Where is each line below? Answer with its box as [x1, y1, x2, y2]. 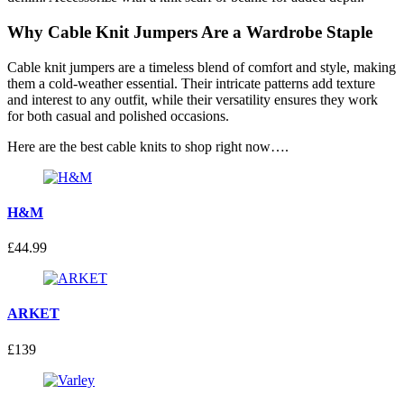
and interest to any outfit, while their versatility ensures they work [7, 91, 378, 107]
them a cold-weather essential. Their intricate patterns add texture [7, 75, 375, 91]
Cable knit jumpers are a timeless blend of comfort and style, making [7, 59, 396, 75]
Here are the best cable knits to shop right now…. [7, 138, 289, 154]
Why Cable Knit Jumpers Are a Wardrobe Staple [7, 22, 372, 41]
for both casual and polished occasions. [7, 107, 229, 124]
